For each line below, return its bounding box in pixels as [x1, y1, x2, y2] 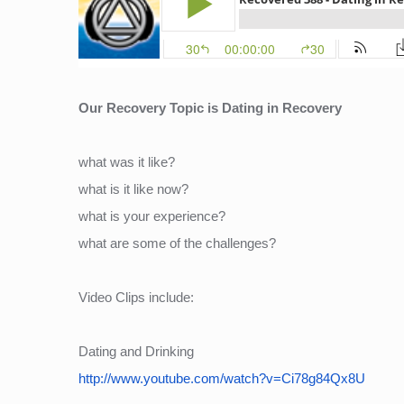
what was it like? [78, 154, 175, 170]
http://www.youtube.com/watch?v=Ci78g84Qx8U [78, 371, 365, 386]
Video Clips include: [78, 289, 194, 305]
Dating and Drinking [78, 344, 194, 359]
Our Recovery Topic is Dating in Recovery [78, 100, 342, 115]
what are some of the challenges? [78, 235, 276, 251]
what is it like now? [78, 181, 188, 197]
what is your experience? [78, 208, 225, 224]
